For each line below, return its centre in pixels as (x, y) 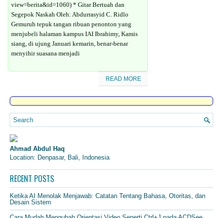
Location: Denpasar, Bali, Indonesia (60, 157)
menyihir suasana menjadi (45, 53)
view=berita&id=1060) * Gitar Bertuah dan (68, 5)
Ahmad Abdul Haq (37, 148)
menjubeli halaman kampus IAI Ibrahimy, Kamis (74, 34)
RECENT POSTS (32, 178)
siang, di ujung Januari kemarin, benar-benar (70, 44)
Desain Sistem (30, 202)
